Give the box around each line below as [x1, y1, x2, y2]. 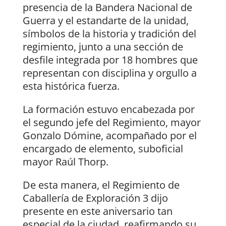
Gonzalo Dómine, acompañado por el [22, 129, 197, 143]
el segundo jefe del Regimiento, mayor [22, 116, 201, 130]
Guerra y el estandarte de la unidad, [22, 14, 189, 28]
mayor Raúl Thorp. [22, 155, 108, 169]
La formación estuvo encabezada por [22, 102, 195, 117]
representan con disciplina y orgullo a [22, 66, 197, 80]
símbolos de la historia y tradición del [22, 27, 196, 41]
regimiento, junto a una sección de [22, 40, 183, 54]
